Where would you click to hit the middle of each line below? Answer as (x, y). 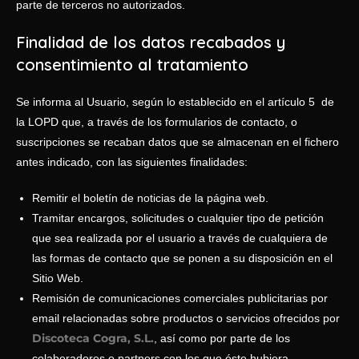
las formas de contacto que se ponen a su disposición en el (182, 258)
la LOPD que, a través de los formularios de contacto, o (157, 122)
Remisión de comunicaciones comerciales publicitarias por (180, 298)
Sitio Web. (58, 278)
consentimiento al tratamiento (132, 65)
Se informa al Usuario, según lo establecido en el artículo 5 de (175, 102)
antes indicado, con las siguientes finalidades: (132, 162)
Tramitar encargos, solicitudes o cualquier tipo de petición (178, 218)
